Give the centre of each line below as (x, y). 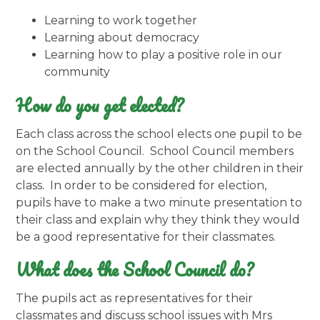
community (77, 72)
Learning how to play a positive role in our (164, 55)
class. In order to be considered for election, (141, 185)
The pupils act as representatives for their (135, 298)
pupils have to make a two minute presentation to (159, 202)
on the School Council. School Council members (155, 151)
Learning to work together (121, 21)
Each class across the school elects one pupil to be (159, 134)
